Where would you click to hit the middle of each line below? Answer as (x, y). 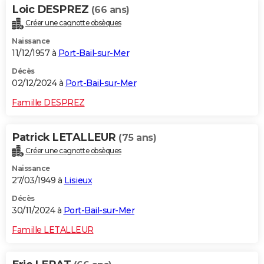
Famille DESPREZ (48, 102)
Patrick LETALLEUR (65, 137)
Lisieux (78, 181)
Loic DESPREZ (52, 9)
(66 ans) (110, 9)
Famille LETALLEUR (53, 230)
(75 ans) (137, 137)
